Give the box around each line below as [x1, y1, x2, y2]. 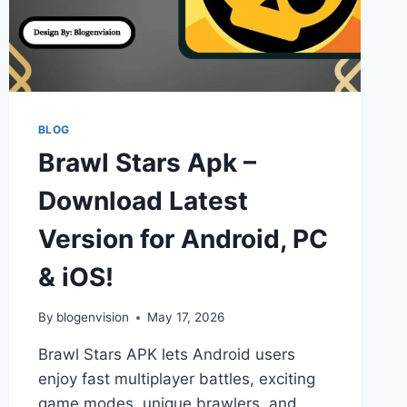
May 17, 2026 [146, 310, 224, 325]
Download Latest [37, 184, 248, 216]
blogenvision [55, 310, 129, 325]
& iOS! [37, 261, 114, 293]
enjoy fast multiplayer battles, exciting [37, 370, 315, 389]
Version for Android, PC [37, 223, 328, 254]
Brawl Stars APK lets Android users [37, 345, 295, 364]
